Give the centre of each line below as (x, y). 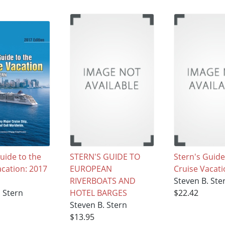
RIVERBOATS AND (103, 181)
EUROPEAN (91, 168)
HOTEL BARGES (99, 193)
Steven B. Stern (99, 205)
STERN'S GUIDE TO (105, 156)
